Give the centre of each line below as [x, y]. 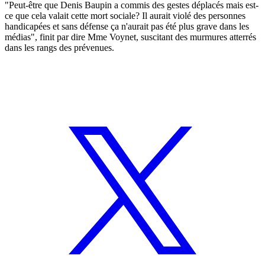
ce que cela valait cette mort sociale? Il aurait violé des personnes [125, 15]
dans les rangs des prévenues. [59, 47]
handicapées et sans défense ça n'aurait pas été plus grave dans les [127, 26]
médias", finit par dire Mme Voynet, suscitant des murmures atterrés [130, 37]
